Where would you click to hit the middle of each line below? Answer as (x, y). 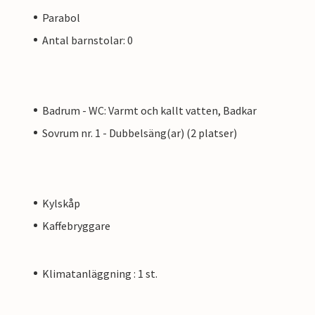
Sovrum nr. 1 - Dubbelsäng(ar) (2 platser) (140, 133)
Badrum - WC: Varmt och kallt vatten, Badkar (149, 110)
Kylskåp (61, 203)
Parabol (61, 17)
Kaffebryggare (76, 225)
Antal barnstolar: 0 (88, 40)
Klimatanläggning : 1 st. (100, 273)
